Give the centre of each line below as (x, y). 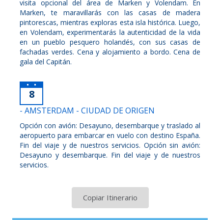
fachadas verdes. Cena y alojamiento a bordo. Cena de (110, 52)
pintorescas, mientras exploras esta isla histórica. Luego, (110, 22)
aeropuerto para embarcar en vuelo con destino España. (110, 135)
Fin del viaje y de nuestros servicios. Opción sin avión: (110, 145)
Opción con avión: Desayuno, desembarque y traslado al (110, 125)
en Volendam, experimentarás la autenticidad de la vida (110, 32)
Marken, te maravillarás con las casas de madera (110, 12)
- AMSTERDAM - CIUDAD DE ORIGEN (87, 110)
